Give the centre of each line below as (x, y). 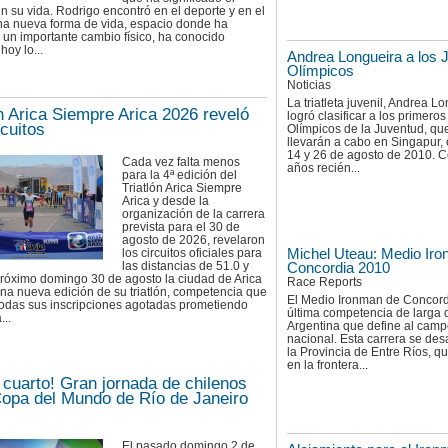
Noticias (309, 85)
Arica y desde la (165, 201)
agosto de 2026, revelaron (193, 240)
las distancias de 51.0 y (185, 266)
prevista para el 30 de (181, 227)
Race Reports (324, 281)
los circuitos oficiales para (192, 253)
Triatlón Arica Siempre (182, 188)
